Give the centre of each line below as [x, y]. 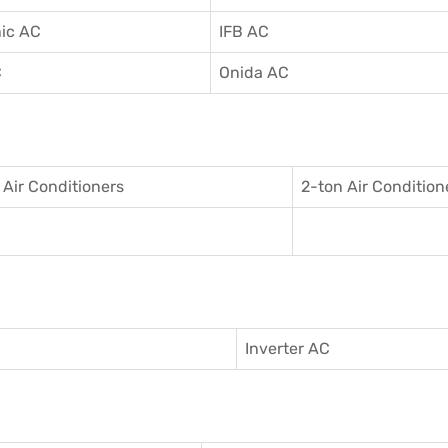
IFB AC [244, 31]
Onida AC [254, 72]
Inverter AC [287, 348]
